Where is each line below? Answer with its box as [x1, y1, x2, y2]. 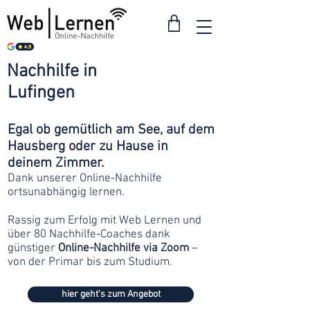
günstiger [8, 241, 58, 255]
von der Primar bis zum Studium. [8, 255, 172, 269]
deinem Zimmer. [8, 155, 104, 172]
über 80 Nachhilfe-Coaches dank [8, 228, 170, 241]
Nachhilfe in [7, 61, 97, 82]
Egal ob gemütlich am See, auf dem [8, 122, 215, 138]
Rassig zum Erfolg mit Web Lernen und [8, 214, 201, 228]
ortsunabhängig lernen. [8, 185, 125, 199]
